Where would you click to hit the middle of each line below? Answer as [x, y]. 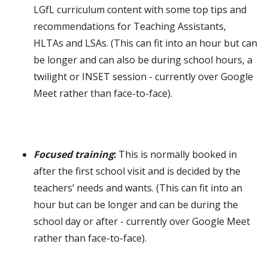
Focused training [74, 154]
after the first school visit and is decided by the [137, 171]
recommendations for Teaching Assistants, [130, 26]
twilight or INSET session [92, 76]
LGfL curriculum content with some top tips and [140, 9]
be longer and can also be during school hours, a [143, 60]
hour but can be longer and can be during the [136, 204]
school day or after [77, 221]
